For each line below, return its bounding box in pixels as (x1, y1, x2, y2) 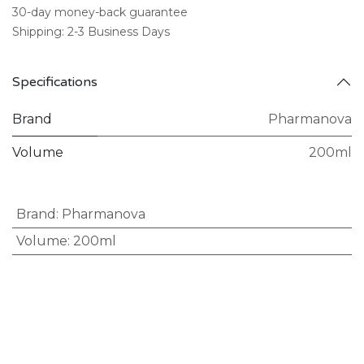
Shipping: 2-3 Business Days (12, 24, 170, 39)
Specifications (12, 73, 97, 90)
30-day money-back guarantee (12, 5, 188, 19)
